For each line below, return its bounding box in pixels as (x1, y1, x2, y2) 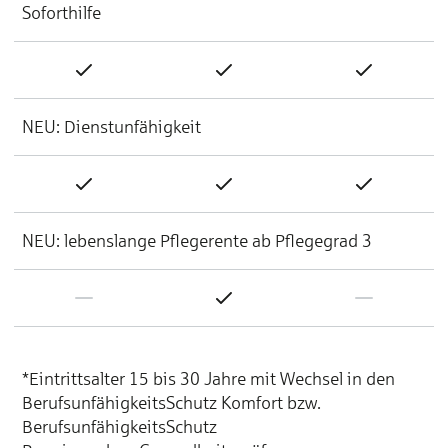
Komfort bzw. (221, 392, 321, 413)
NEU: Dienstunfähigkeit (22, 116, 201, 137)
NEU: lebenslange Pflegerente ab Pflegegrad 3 (22, 230, 372, 251)
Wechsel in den (280, 368, 395, 389)
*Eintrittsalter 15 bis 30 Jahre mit (22, 368, 280, 389)
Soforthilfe (22, 2, 101, 23)
